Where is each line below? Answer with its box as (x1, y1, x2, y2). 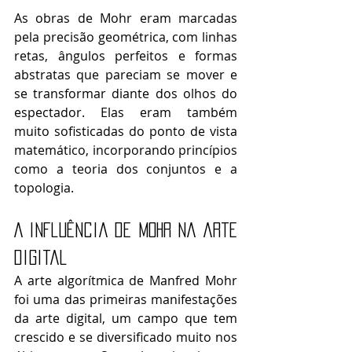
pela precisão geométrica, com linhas (14, 27, 237, 46)
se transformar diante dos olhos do (14, 84, 237, 102)
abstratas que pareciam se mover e (14, 65, 237, 83)
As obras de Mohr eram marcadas (14, 9, 237, 27)
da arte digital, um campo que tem (14, 309, 237, 327)
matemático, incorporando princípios (14, 141, 237, 159)
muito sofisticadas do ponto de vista (14, 122, 237, 140)
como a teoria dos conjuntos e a (14, 159, 237, 178)
